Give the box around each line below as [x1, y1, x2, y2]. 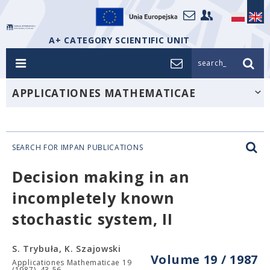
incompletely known [12, 187, 175, 208]
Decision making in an [12, 166, 190, 187]
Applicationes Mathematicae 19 [12, 257, 132, 268]
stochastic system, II [12, 209, 173, 229]
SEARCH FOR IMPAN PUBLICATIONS [12, 142, 143, 152]
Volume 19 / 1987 [150, 251, 258, 268]
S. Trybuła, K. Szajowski [12, 243, 121, 254]
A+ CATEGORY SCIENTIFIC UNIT [49, 34, 190, 46]
